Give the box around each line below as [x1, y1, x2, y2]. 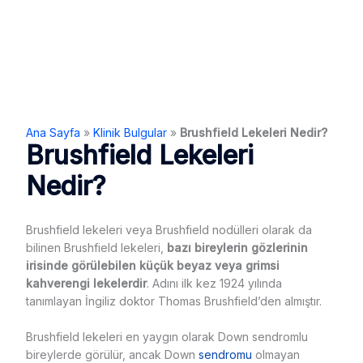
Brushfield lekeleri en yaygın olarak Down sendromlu [25, 330, 308, 344]
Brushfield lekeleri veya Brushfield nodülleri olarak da [25, 223, 312, 237]
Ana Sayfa [25, 126, 80, 139]
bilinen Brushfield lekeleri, [25, 241, 167, 254]
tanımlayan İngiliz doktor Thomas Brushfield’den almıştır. [25, 294, 322, 308]
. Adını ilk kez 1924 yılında [146, 276, 282, 290]
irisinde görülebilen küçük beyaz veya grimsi [25, 258, 280, 272]
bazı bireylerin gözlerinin [166, 241, 308, 254]
